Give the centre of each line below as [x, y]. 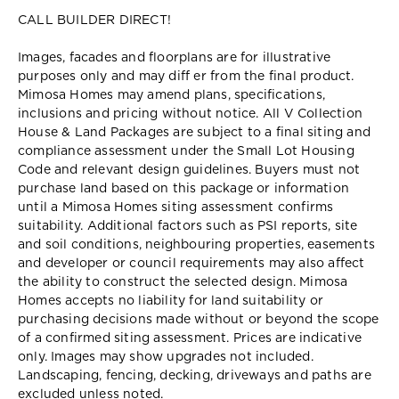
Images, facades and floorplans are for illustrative [175, 57]
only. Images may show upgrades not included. [166, 357]
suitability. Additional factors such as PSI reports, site [188, 226]
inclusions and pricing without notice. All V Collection [191, 114]
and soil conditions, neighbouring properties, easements [197, 244]
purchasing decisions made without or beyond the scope [199, 319]
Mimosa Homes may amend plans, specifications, [172, 95]
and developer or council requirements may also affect [191, 263]
